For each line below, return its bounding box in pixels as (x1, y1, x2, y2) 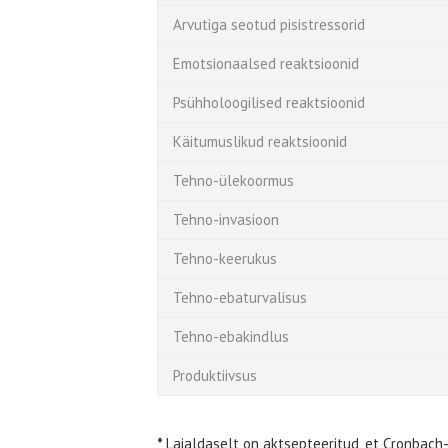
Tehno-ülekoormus (173, 170, 294, 190)
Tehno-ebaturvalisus (173, 287, 311, 307)
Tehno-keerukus (173, 248, 277, 268)
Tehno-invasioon (173, 209, 279, 229)
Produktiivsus (173, 365, 257, 385)
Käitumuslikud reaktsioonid (173, 131, 351, 151)
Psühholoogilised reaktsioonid (173, 92, 369, 112)
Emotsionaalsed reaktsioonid (173, 53, 363, 73)
